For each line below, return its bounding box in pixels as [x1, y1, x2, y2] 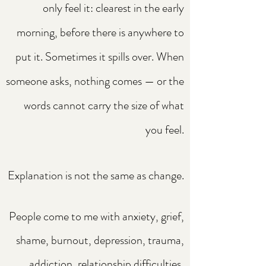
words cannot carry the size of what [24, 97, 184, 114]
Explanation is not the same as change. [8, 167, 184, 184]
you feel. [145, 121, 184, 138]
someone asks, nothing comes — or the [6, 72, 184, 90]
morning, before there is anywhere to [17, 24, 184, 41]
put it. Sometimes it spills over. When [15, 48, 184, 65]
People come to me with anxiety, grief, [9, 208, 184, 225]
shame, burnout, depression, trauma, [16, 232, 184, 249]
